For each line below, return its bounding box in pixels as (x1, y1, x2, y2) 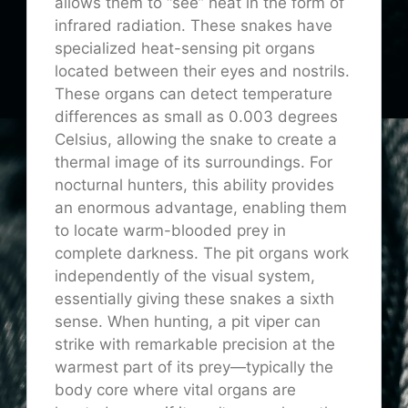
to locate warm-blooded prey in (55, 221, 286, 240)
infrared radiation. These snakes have (55, 16, 332, 36)
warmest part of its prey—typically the (55, 358, 333, 377)
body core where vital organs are (55, 381, 296, 400)
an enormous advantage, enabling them (55, 199, 347, 218)
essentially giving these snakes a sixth (55, 290, 334, 309)
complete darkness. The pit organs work (55, 244, 349, 263)
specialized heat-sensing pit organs (55, 39, 315, 58)
